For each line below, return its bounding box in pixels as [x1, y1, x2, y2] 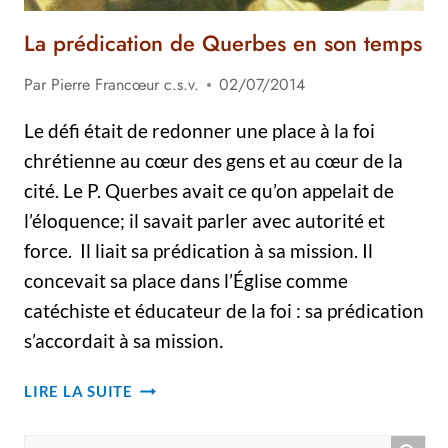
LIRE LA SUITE [24, 382, 133, 400]
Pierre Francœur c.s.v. [51, 73, 199, 96]
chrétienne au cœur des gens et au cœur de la [24, 149, 403, 172]
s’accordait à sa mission [24, 329, 219, 352]
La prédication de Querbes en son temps [24, 27, 422, 59]
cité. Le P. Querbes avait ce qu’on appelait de [24, 179, 394, 202]
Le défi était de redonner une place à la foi [24, 119, 375, 142]
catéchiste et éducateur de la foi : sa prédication [24, 299, 424, 322]
